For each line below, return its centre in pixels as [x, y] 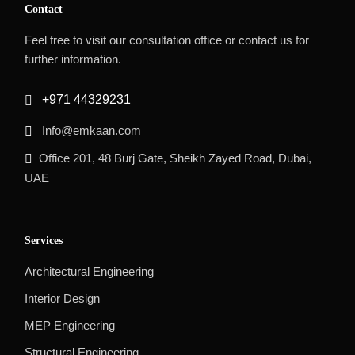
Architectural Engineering [90, 271]
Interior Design [63, 298]
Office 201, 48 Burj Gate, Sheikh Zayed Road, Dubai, [176, 158]
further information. [73, 59]
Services [44, 240]
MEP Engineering [70, 325]
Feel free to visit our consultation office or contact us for [167, 40]
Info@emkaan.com [90, 130]
